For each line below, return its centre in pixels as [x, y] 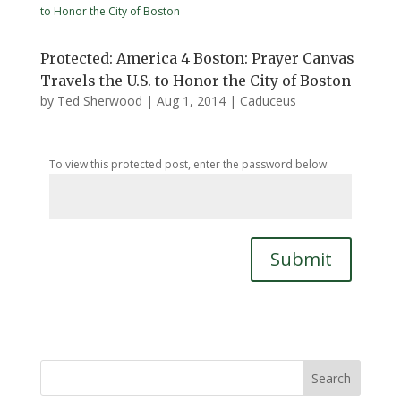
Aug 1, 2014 [191, 101]
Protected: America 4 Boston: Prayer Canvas [197, 58]
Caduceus [268, 101]
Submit [302, 259]
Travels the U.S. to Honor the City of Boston [195, 81]
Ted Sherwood [99, 101]
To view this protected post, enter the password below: [189, 164]
